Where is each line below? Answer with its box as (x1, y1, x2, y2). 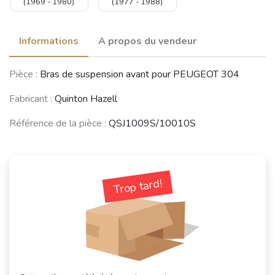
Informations (19, 34, 79, 48)
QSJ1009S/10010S (106, 117, 196, 131)
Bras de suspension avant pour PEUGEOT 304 (37, 68, 239, 82)
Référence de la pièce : (9, 117, 106, 131)
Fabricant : (9, 92, 52, 106)
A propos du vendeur (98, 34, 196, 48)
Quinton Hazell (52, 92, 117, 106)
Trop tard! (112, 176, 163, 198)
